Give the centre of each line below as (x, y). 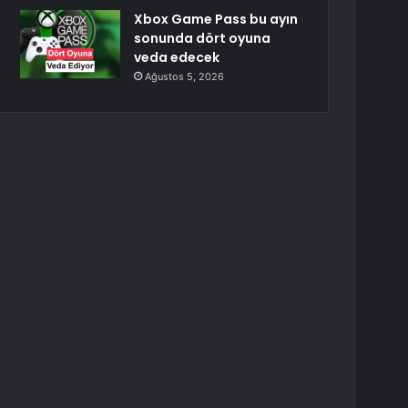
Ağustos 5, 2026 (185, 76)
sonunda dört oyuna (203, 38)
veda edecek (177, 57)
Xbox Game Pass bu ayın (216, 19)
